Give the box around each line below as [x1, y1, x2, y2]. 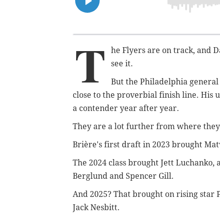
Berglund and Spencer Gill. [73, 171, 174, 181]
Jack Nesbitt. [73, 202, 120, 212]
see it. [111, 58, 133, 68]
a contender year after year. [73, 103, 179, 113]
